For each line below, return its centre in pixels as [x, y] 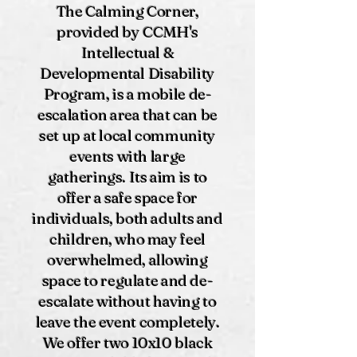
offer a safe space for [127, 198]
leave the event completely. [127, 322]
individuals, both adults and [127, 218]
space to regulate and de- [127, 280]
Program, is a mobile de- [127, 94]
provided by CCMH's [127, 32]
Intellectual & [127, 53]
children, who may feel [127, 239]
